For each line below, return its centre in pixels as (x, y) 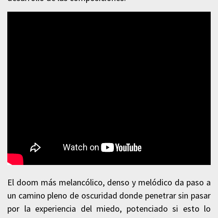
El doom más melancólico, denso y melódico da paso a (109, 182)
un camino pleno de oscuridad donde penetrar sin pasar (109, 195)
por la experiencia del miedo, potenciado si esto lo (109, 208)
